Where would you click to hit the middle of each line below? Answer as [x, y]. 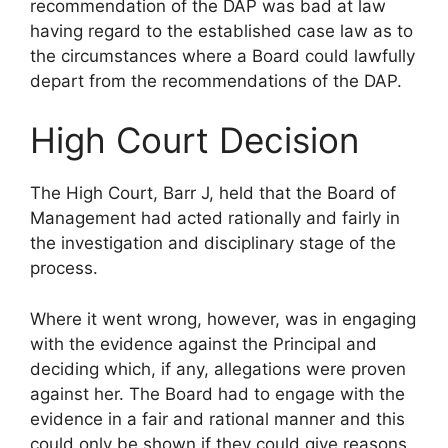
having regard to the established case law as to [221, 30]
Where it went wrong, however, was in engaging [223, 318]
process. [64, 268]
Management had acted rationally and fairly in [215, 218]
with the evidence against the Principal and [203, 343]
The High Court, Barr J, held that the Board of [213, 193]
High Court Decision [194, 140]
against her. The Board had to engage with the [217, 393]
